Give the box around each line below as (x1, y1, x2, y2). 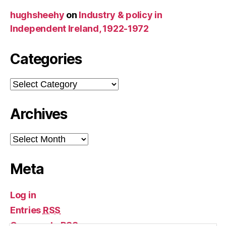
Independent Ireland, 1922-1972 (10, 23, 149, 34)
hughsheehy (10, 9, 65, 20)
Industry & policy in (79, 9, 162, 20)
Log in (10, 189, 36, 200)
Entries (10, 204, 43, 215)
